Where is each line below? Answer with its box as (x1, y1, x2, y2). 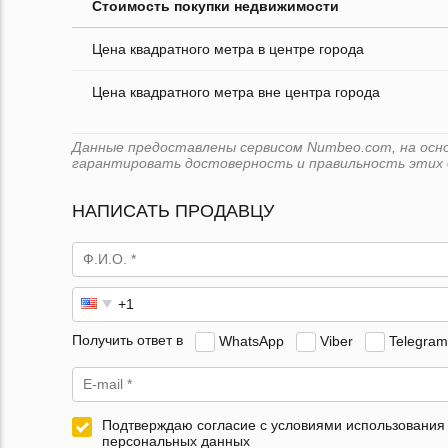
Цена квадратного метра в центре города (92, 40, 364, 57)
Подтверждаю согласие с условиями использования (102, 416, 445, 433)
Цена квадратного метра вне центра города (92, 83, 380, 100)
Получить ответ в (72, 332, 183, 349)
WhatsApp (219, 332, 284, 349)
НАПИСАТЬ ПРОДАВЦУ (72, 200, 274, 221)
